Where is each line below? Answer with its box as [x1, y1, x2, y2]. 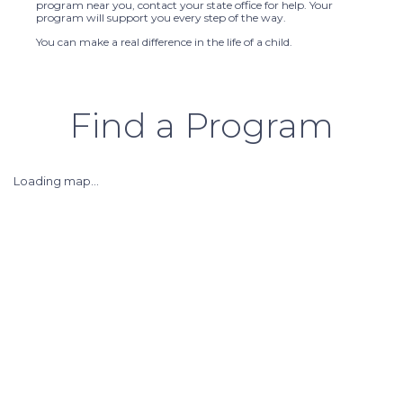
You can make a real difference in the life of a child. [36, 34, 292, 49]
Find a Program [69, 103, 334, 147]
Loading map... [13, 174, 99, 188]
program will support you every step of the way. [36, 11, 286, 25]
